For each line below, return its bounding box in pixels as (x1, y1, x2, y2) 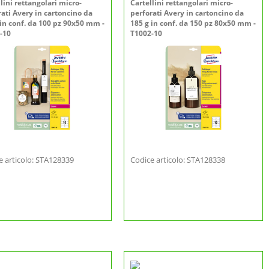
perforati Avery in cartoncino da (130, 8, 244, 18)
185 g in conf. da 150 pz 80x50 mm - (130, 18, 256, 28)
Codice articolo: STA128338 (130, 154, 225, 165)
